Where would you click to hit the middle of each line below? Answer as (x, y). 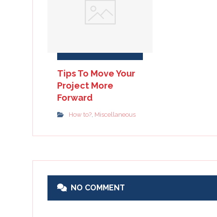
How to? (80, 114)
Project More (85, 85)
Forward (75, 97)
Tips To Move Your (96, 73)
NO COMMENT (98, 187)
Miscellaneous (115, 114)
